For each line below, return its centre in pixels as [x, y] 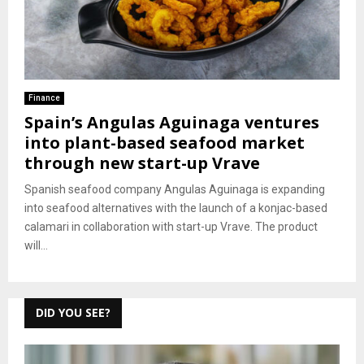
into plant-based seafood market [165, 142]
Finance [44, 97]
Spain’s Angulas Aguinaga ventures [172, 122]
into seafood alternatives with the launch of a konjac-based [176, 208]
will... [36, 245]
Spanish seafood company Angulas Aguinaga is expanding [175, 189]
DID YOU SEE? [73, 312]
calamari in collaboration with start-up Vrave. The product [171, 226]
